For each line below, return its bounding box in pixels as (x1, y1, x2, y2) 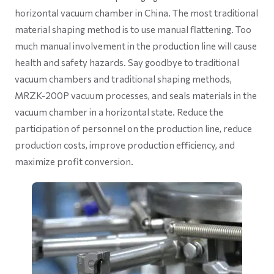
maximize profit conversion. (15, 156, 133, 167)
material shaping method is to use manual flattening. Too (15, 24, 251, 35)
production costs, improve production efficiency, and (15, 139, 235, 150)
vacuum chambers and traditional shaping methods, (15, 73, 232, 84)
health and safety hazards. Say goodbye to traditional (15, 57, 239, 68)
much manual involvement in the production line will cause (15, 40, 257, 51)
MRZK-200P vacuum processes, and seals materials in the (15, 90, 257, 101)
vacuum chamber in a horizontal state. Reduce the (15, 106, 223, 117)
